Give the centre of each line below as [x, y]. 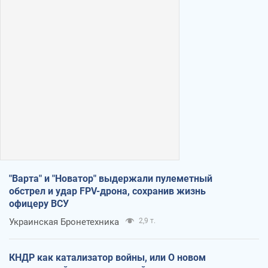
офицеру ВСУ [39, 203]
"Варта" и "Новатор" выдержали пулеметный [111, 178]
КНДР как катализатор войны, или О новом [107, 257]
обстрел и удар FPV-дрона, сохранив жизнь [107, 191]
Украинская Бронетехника [64, 222]
